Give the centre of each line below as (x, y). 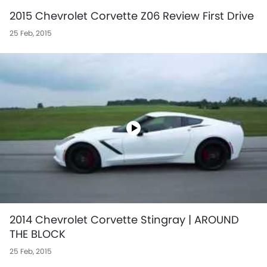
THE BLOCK (38, 234)
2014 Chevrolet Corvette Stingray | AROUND (124, 219)
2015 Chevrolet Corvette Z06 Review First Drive (132, 15)
